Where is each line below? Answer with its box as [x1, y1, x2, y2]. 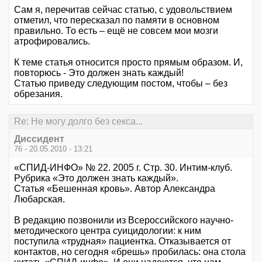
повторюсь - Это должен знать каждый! [14, 67, 184, 78]
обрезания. [14, 88, 63, 99]
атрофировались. [14, 36, 90, 46]
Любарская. [14, 194, 65, 205]
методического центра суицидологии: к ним [14, 226, 201, 236]
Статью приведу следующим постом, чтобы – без [14, 78, 227, 88]
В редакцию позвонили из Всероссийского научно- [14, 215, 233, 226]
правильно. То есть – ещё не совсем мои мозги [14, 25, 218, 36]
